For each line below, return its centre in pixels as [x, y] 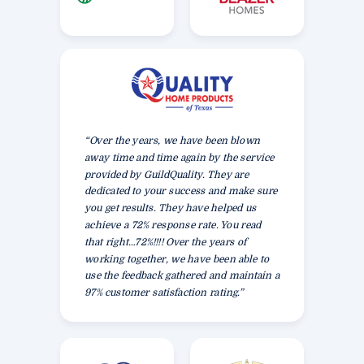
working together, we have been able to [177, 259]
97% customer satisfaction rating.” [164, 293]
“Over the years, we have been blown [172, 141]
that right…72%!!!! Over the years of [166, 242]
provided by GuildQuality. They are [167, 174]
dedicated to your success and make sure [181, 191]
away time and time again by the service [180, 157]
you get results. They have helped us [171, 208]
